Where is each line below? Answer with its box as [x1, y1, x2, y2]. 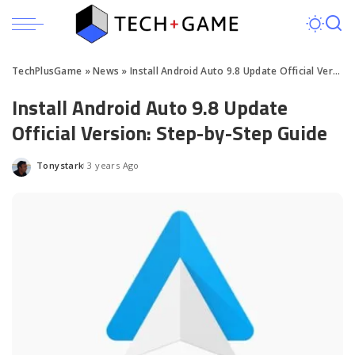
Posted [36, 165, 68, 177]
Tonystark [36, 158, 84, 171]
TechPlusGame [12, 64, 82, 78]
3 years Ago [87, 158, 139, 171]
